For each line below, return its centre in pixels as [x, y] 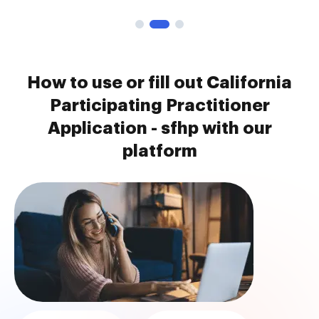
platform [159, 151]
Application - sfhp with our [159, 128]
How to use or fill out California [159, 83]
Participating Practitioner [159, 105]
